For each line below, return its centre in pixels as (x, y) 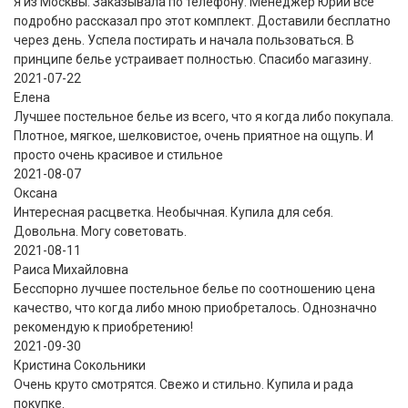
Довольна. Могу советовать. (100, 231)
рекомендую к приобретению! (103, 326)
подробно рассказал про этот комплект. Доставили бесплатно (202, 20)
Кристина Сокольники (80, 365)
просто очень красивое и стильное (118, 154)
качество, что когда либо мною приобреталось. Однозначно (195, 307)
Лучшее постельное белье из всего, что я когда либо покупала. (204, 116)
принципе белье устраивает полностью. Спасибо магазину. (193, 59)
